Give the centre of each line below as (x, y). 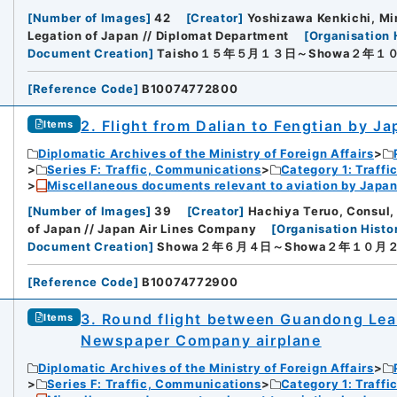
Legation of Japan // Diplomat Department (159, 36)
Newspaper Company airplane (201, 341)
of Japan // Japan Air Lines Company (142, 229)
